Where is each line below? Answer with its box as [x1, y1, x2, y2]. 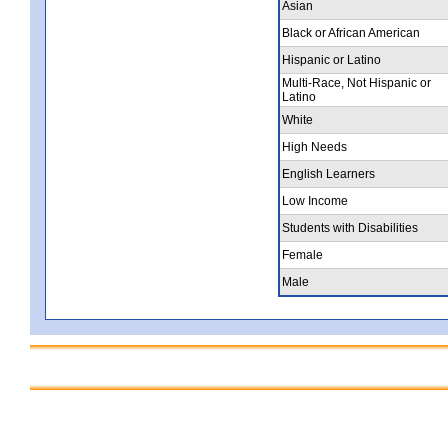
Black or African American [282, 25, 420, 40]
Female [282, 247, 323, 262]
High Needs [282, 139, 347, 154]
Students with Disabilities [282, 220, 418, 235]
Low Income [282, 193, 348, 208]
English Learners [282, 166, 375, 181]
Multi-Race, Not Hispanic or [282, 75, 431, 90]
